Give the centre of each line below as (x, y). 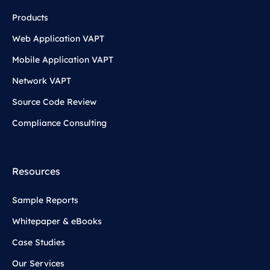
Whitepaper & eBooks (57, 221)
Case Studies (39, 243)
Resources (36, 171)
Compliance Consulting (59, 123)
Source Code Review (54, 102)
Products (30, 18)
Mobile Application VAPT (63, 60)
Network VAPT (42, 81)
